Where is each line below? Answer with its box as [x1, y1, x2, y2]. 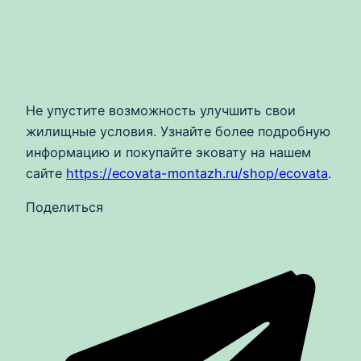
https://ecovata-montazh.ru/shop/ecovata [66, 164, 328, 181]
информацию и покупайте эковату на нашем [26, 143, 311, 160]
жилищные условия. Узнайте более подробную [26, 122, 330, 139]
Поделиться [26, 199, 103, 216]
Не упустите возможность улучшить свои [26, 102, 296, 118]
